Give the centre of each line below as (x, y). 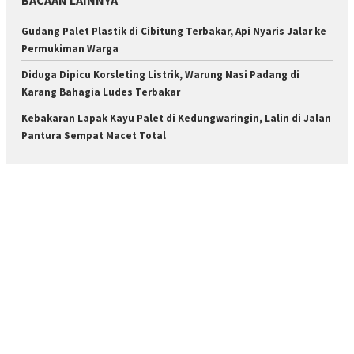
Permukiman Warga (70, 49)
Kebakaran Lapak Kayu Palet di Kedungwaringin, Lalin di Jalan (176, 119)
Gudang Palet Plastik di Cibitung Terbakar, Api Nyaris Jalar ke (174, 32)
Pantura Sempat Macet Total (94, 136)
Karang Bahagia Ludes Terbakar (101, 92)
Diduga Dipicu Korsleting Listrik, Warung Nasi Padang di (160, 75)
